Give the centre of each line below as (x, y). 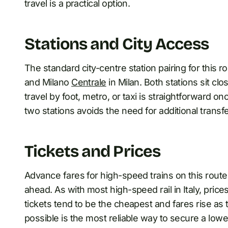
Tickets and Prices (92, 151)
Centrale (89, 82)
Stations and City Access (117, 44)
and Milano (48, 82)
